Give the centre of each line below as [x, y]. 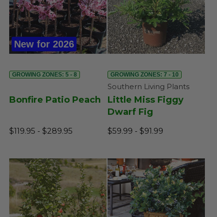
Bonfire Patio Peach [55, 100]
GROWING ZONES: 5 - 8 [45, 74]
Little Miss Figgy [145, 100]
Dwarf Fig [130, 112]
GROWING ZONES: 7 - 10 [144, 74]
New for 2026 [44, 44]
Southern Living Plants [148, 86]
